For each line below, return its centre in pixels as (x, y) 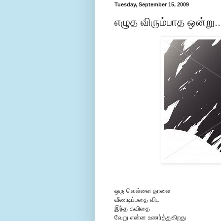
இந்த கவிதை (132, 209)
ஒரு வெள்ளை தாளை (143, 191)
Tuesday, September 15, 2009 (152, 5)
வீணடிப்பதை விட (137, 200)
